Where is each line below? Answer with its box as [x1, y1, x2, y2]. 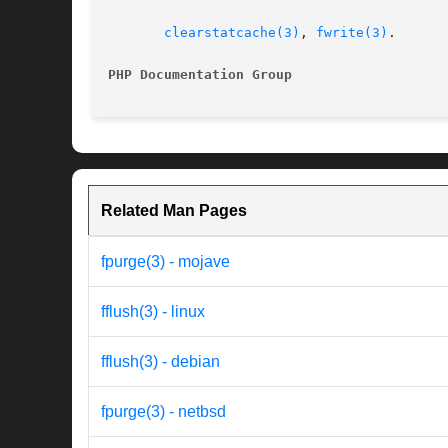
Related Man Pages [101, 202, 247, 220]
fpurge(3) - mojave [101, 253, 230, 271]
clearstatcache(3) [164, 25, 300, 41]
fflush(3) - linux [101, 303, 205, 321]
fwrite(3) [316, 25, 388, 41]
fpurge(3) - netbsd [101, 403, 226, 421]
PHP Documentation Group [108, 67, 300, 83]
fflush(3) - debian [101, 353, 220, 371]
